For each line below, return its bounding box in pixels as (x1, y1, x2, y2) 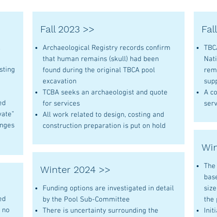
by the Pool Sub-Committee (43, 195, 130, 204)
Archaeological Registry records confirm (43, 44, 170, 52)
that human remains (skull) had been (43, 55, 159, 63)
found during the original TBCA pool (43, 66, 155, 75)
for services (43, 99, 80, 108)
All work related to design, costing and (43, 110, 164, 119)
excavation (43, 77, 78, 86)
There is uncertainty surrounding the (43, 206, 158, 215)
